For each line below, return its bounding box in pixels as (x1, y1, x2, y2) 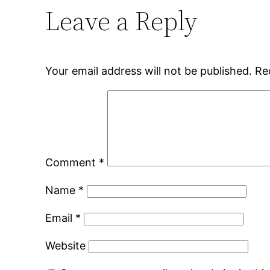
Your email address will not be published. (45, 64, 253, 78)
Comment (45, 156, 99, 169)
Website (45, 239, 86, 253)
